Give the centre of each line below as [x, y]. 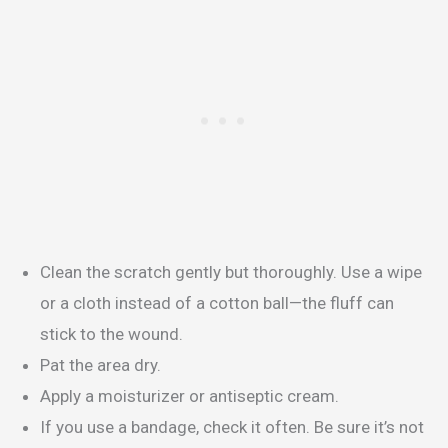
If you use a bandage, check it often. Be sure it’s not [232, 426]
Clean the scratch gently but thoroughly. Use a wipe [231, 271]
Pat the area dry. [102, 364]
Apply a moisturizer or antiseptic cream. [189, 395]
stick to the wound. [111, 333]
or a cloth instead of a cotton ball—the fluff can [217, 302]
